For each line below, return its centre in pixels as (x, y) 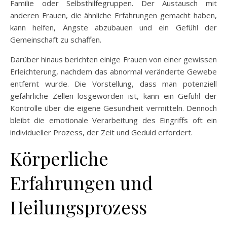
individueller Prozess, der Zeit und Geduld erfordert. (101, 132)
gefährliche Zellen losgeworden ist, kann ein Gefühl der (113, 96)
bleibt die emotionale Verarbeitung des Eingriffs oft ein (113, 120)
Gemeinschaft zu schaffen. (56, 39)
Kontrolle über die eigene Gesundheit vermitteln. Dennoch (113, 108)
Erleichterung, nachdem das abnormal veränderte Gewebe (113, 71)
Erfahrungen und (82, 182)
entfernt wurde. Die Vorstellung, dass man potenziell (113, 83)
